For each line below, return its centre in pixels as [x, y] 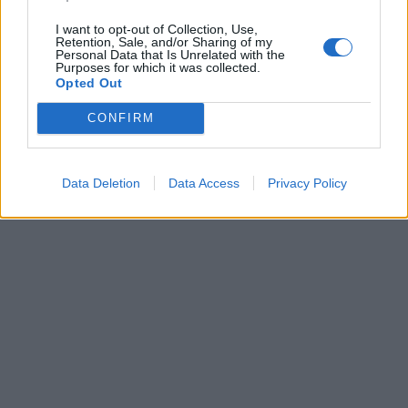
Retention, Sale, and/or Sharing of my [164, 41]
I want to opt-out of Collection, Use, [157, 29]
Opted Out [89, 82]
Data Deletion [101, 183]
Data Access [204, 183]
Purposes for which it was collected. [158, 67]
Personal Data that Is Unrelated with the [170, 54]
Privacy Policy [307, 183]
